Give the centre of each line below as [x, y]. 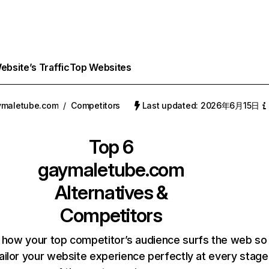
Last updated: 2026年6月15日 [201, 105]
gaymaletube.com [111, 170]
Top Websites [100, 67]
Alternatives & [111, 192]
